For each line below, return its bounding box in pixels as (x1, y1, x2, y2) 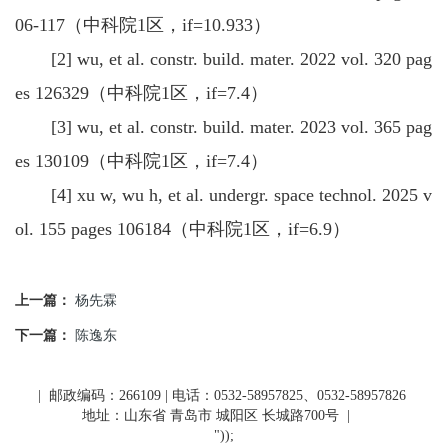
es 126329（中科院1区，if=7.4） (15, 83, 268, 103)
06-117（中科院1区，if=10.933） (15, 15, 271, 35)
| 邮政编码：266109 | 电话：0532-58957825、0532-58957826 (34, 388, 406, 403)
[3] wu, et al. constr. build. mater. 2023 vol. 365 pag (15, 117, 432, 137)
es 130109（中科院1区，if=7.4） (15, 151, 268, 171)
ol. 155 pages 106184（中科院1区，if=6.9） (15, 219, 350, 239)
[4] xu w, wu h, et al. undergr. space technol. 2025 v (15, 185, 432, 205)
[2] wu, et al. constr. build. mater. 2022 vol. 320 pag (15, 49, 432, 69)
